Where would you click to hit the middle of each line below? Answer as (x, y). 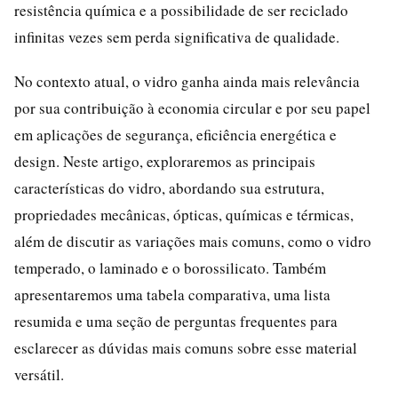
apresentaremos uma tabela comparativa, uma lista (172, 294)
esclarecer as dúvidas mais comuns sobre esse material (186, 347)
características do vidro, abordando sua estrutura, (169, 187)
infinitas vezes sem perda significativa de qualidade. (177, 36)
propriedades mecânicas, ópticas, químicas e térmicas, (184, 214)
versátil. (39, 374)
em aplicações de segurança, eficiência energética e (175, 134)
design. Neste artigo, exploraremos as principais (165, 161)
